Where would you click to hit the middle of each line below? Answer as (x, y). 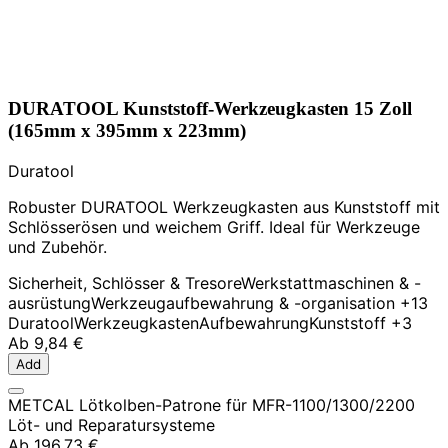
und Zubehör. (57, 247)
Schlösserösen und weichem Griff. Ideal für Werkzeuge (214, 227)
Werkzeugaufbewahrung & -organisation (243, 303)
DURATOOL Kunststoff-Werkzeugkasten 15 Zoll (210, 109)
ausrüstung (49, 303)
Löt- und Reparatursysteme (111, 425)
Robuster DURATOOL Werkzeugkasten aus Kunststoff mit (224, 207)
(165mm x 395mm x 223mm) (127, 131)
